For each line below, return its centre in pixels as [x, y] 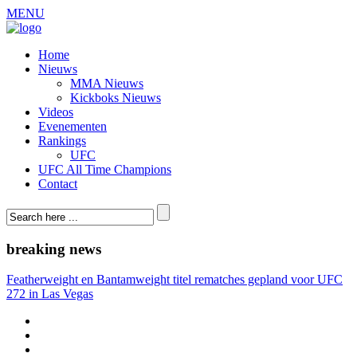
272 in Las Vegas [50, 294]
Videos [56, 112]
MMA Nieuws [107, 83]
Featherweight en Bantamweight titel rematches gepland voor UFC [175, 280]
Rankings [62, 141]
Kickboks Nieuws [116, 98]
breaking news [54, 249]
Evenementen [73, 126]
